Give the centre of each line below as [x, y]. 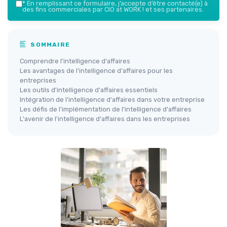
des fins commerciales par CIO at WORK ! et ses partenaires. [113, 9]
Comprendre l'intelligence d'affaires [75, 61]
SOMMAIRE [49, 45]
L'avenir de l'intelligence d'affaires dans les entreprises [105, 119]
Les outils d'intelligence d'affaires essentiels [89, 90]
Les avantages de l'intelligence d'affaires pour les [96, 71]
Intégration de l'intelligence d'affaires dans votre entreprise [112, 100]
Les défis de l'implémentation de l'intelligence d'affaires [106, 109]
